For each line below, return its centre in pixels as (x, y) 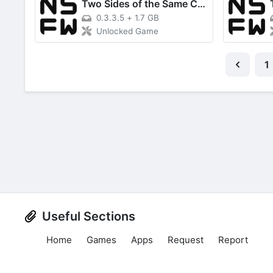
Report (233, 239)
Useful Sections (89, 216)
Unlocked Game (127, 31)
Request (186, 239)
